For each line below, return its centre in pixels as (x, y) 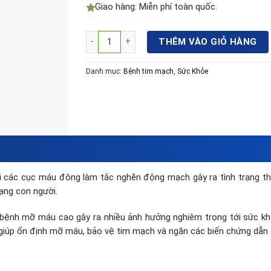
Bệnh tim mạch (148, 71)
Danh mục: (104, 71)
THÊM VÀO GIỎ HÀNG (208, 41)
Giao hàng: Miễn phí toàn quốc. (156, 7)
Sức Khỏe (192, 71)
